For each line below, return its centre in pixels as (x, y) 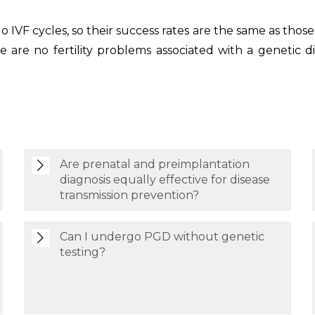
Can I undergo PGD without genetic (162, 237)
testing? (82, 252)
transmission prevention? (129, 195)
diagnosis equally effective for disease (165, 180)
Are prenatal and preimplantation (154, 164)
